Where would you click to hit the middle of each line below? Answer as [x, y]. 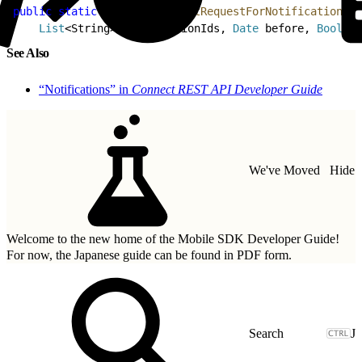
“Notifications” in [85, 89]
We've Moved [284, 170]
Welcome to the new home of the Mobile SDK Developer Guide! [173, 238]
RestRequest [136, 11]
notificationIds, [175, 28]
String [90, 28]
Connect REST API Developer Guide [227, 89]
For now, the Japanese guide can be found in [122, 255]
